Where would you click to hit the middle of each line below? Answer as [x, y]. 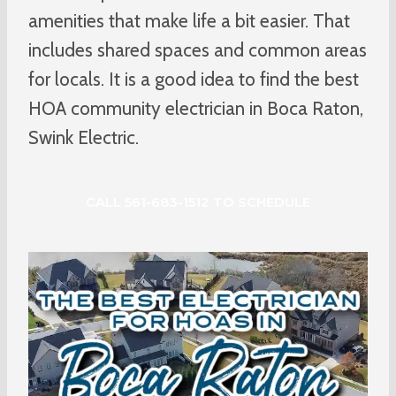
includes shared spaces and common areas [198, 49]
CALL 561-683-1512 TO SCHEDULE [198, 202]
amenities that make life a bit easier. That [189, 20]
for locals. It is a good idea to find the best [194, 79]
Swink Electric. [84, 137]
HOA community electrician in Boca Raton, [196, 108]
